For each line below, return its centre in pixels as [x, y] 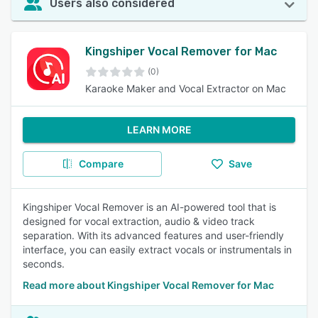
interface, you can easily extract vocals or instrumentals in [157, 250]
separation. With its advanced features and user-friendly [153, 235]
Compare [101, 164]
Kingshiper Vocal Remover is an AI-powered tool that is [149, 207]
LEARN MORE [159, 130]
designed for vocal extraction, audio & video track [139, 221]
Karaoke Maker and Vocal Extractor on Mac [186, 88]
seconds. [44, 264]
